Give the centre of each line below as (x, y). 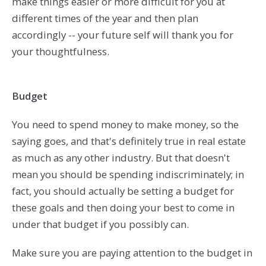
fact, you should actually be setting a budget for (123, 191)
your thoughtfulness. (60, 51)
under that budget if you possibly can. (100, 224)
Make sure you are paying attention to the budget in (132, 252)
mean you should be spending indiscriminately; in (128, 175)
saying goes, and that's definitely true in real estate (129, 141)
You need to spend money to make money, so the (125, 125)
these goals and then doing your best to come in (123, 208)
